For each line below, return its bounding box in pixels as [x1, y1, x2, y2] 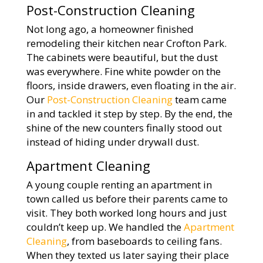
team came [172, 93, 227, 106]
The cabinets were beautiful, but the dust [26, 50, 218, 64]
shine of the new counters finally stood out [26, 121, 222, 134]
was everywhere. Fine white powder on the [26, 65, 221, 78]
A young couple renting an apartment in [26, 178, 212, 191]
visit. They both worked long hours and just [26, 206, 227, 220]
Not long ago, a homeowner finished [26, 22, 194, 36]
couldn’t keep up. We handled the [26, 220, 184, 234]
